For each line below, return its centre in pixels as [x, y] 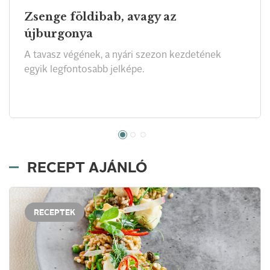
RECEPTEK [55, 213]
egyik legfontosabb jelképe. [84, 70]
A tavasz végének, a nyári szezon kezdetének [123, 55]
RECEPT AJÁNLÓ [87, 168]
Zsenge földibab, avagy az [100, 17]
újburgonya [58, 33]
